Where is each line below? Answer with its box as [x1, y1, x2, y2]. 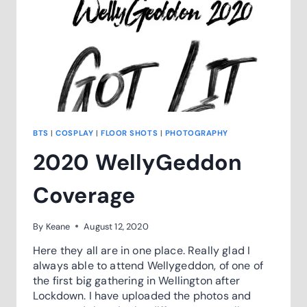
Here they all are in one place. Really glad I [33, 243, 251, 258]
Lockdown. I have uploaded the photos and [33, 288, 251, 303]
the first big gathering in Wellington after [33, 273, 240, 288]
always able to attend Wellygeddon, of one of [33, 258, 264, 273]
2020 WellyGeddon [33, 147, 243, 177]
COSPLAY [56, 127, 94, 138]
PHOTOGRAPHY [164, 127, 229, 138]
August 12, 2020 [84, 220, 149, 232]
